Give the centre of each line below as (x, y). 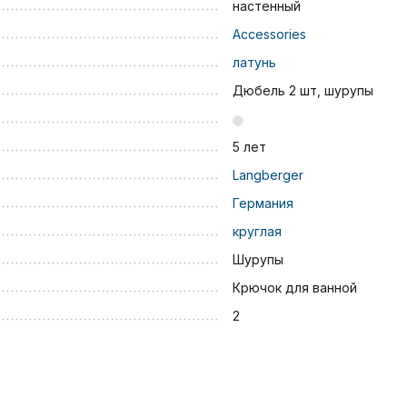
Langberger (268, 175)
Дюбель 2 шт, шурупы (303, 91)
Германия (263, 203)
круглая (257, 232)
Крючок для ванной (294, 288)
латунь (254, 63)
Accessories (269, 35)
